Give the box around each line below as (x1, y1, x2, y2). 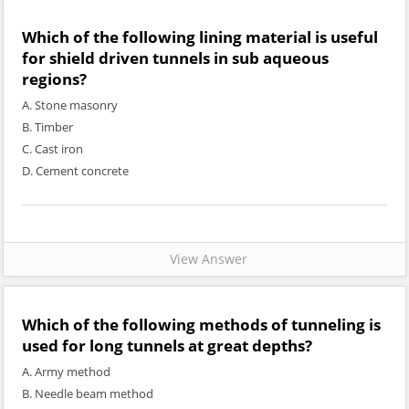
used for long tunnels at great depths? (22, 335, 312, 356)
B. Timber (22, 119, 73, 135)
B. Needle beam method (22, 385, 153, 402)
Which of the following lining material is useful (22, 26, 378, 47)
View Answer (162, 250, 247, 267)
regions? (22, 68, 87, 89)
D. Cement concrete (22, 163, 129, 179)
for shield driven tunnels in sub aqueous (22, 47, 329, 68)
